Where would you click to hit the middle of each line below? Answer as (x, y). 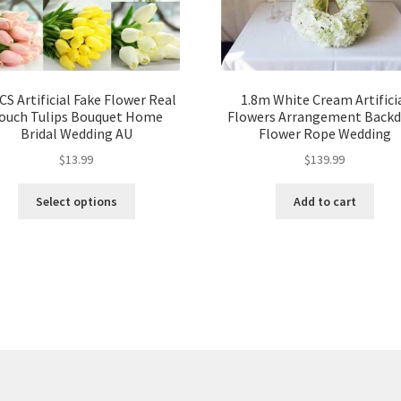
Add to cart (324, 201)
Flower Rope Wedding (324, 133)
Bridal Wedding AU (76, 133)
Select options (76, 201)
